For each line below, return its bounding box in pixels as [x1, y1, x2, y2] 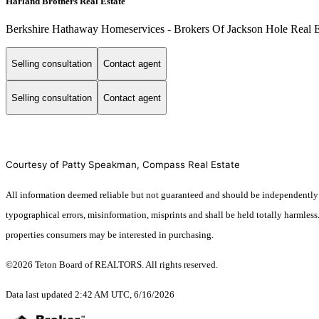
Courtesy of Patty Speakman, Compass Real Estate [6, 159, 240, 171]
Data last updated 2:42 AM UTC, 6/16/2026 [6, 289, 174, 300]
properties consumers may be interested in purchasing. [6, 229, 214, 241]
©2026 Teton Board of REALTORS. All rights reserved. [6, 259, 218, 271]
